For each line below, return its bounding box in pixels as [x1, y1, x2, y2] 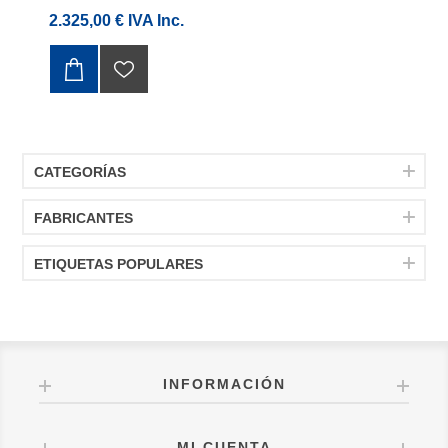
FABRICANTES [34, 209, 134, 226]
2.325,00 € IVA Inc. [49, 11, 184, 29]
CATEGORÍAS [34, 163, 127, 180]
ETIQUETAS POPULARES [34, 255, 204, 272]
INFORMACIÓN [162, 375, 286, 392]
